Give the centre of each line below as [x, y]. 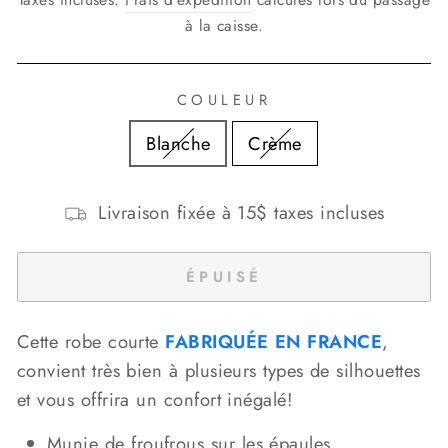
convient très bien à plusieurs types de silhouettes [219, 370]
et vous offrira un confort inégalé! [158, 399]
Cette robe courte [91, 341]
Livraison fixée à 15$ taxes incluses [241, 212]
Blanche [178, 143]
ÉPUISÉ [224, 276]
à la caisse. [224, 25]
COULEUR [224, 100]
